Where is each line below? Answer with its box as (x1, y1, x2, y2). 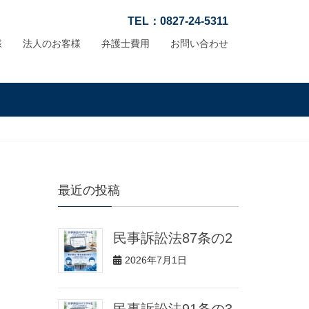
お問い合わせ (170, 38, 228, 49)
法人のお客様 (23, 38, 81, 49)
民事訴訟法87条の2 (112, 230, 232, 246)
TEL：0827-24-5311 (128, 15, 228, 27)
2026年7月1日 (124, 255, 187, 266)
